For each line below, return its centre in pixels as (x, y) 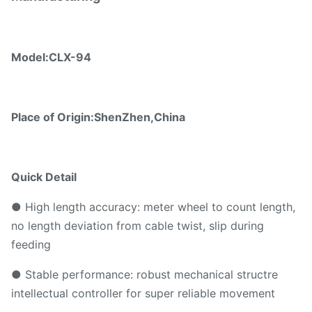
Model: (30, 57)
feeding (31, 244)
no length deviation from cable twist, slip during (138, 226)
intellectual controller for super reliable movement (143, 293)
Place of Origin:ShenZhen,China (98, 117)
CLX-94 (70, 57)
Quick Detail (44, 177)
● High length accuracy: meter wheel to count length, (153, 207)
